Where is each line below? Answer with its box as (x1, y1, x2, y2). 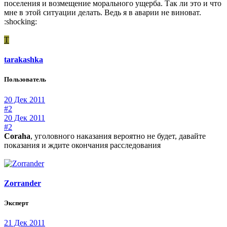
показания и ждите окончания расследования (4, 140, 161, 149)
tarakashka (4, 55, 43, 64)
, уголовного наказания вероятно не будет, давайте (30, 131, 206, 140)
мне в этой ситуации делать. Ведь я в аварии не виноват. (4, 8, 201, 17)
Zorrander (4, 178, 41, 187)
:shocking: (4, 17, 37, 26)
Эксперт (4, 199, 28, 207)
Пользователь (4, 75, 46, 84)
